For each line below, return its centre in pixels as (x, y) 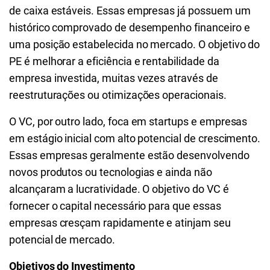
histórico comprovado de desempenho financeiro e (130, 27)
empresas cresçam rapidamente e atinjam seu (120, 223)
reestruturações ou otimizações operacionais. (118, 95)
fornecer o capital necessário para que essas (115, 206)
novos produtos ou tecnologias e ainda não (111, 172)
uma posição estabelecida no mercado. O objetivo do (135, 44)
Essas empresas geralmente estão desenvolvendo (129, 155)
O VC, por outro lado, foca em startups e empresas (128, 121)
